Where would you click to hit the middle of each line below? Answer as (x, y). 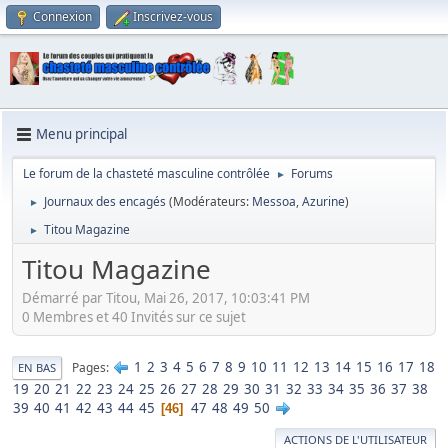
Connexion (62, 16)
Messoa (274, 201)
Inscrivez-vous (173, 16)
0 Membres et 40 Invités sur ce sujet (134, 317)
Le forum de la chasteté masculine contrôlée (146, 173)
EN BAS (37, 368)
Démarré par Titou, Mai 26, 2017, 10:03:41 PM (166, 298)
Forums (312, 173)
